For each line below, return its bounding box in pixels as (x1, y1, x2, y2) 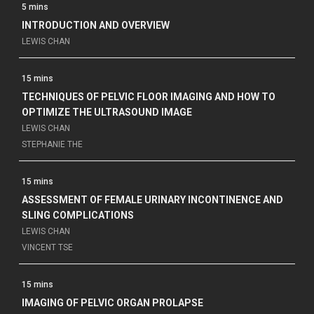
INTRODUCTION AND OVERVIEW (21, 19, 170, 31)
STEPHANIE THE (21, 139, 83, 149)
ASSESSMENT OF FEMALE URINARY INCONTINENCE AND (21, 193, 283, 205)
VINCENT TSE (21, 242, 73, 252)
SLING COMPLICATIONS (21, 209, 134, 221)
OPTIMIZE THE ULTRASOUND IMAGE (21, 106, 192, 118)
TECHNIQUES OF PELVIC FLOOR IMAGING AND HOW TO (21, 90, 275, 102)
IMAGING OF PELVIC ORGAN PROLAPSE (21, 296, 203, 308)
